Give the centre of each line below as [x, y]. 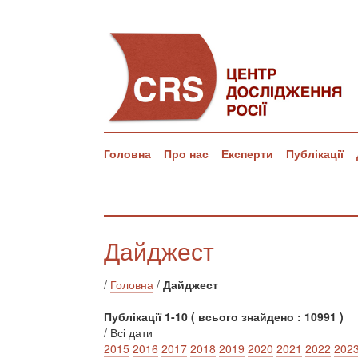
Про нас [186, 153]
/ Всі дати [128, 332]
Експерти [247, 153]
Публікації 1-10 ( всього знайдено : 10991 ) [224, 316]
